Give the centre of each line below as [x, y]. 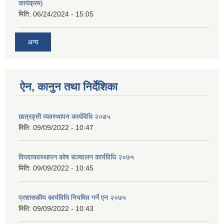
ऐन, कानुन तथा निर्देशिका [69, 87]
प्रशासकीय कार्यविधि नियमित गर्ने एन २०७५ [72, 198]
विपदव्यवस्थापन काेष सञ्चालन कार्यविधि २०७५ [76, 157]
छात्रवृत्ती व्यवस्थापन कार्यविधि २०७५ [64, 117]
